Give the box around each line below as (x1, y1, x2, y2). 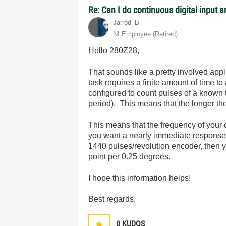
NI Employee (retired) (113, 30, 178, 38)
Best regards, (88, 195, 136, 203)
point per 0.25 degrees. (88, 152, 173, 161)
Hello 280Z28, (88, 46, 140, 55)
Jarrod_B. (113, 19, 142, 26)
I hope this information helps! (88, 174, 191, 182)
